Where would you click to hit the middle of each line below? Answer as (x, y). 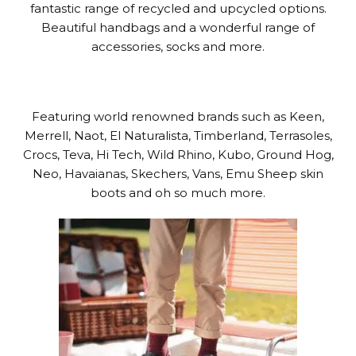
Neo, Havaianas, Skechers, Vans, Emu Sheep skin (178, 174)
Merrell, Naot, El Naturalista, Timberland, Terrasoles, (178, 136)
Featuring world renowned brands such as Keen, (178, 117)
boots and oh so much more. (178, 193)
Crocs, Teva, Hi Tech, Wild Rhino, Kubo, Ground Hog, (178, 155)
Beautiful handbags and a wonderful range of (178, 28)
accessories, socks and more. (178, 47)
